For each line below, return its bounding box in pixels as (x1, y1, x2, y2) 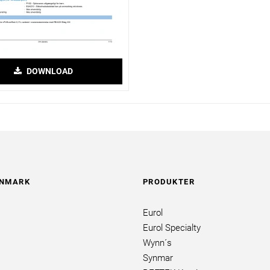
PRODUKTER (142, 177, 195, 186)
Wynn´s (142, 237, 172, 248)
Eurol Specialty (142, 222, 201, 233)
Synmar (142, 253, 173, 263)
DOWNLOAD (24, 66, 73, 76)
